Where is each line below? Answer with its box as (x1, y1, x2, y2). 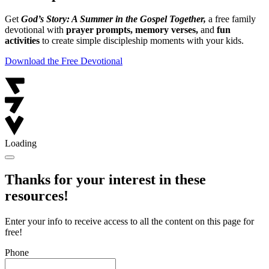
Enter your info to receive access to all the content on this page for (5, 216, 254, 227)
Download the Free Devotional (5, 56, 122, 67)
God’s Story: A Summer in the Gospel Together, (21, 14, 206, 25)
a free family (206, 14, 256, 25)
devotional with (5, 25, 66, 35)
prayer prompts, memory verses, (66, 25, 198, 35)
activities (5, 35, 40, 46)
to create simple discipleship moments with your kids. (40, 35, 244, 46)
